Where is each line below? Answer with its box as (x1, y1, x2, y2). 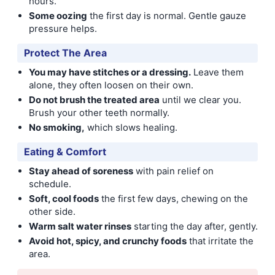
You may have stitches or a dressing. (29, 66, 191, 78)
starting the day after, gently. (131, 220, 258, 232)
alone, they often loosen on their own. (29, 79, 193, 91)
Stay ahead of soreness (29, 165, 133, 177)
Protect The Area (24, 47, 107, 59)
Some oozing (29, 10, 87, 21)
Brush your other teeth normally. (29, 107, 169, 118)
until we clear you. (160, 94, 241, 106)
